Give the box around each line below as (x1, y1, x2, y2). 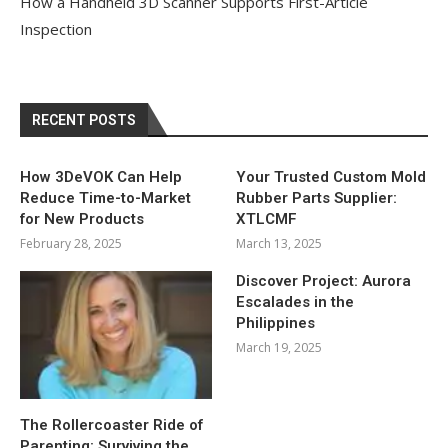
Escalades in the (236, 292, 355, 311)
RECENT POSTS (32, 111, 136, 128)
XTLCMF (236, 209, 298, 228)
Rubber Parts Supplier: (236, 188, 398, 207)
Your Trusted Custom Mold (236, 167, 427, 186)
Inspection (20, 18, 92, 39)
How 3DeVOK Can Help (20, 167, 182, 186)
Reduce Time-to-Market (20, 188, 191, 207)
